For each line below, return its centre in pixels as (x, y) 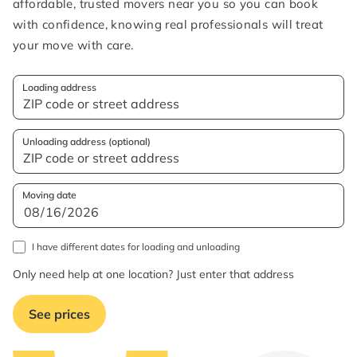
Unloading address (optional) (86, 141)
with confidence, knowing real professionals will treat (168, 24)
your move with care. (73, 45)
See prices (59, 314)
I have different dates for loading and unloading (136, 247)
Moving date (49, 195)
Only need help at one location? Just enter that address (153, 274)
